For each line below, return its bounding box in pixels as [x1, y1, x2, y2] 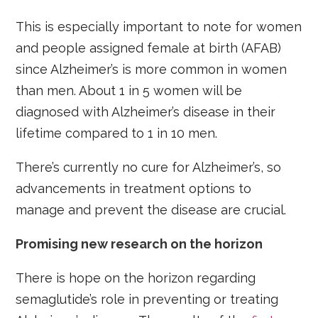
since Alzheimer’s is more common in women [16, 62, 287, 77]
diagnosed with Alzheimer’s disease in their [16, 104, 276, 120]
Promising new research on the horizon [16, 236, 263, 252]
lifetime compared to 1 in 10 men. [16, 126, 218, 141]
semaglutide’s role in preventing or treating [16, 292, 279, 307]
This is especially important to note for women [16, 19, 302, 35]
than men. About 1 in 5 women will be [16, 83, 243, 99]
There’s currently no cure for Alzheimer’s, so [16, 160, 282, 175]
